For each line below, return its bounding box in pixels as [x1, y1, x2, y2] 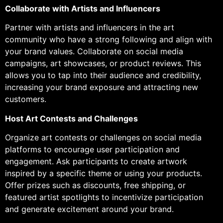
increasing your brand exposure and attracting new [5, 82, 198, 93]
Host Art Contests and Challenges [5, 113, 138, 123]
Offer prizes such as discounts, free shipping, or [5, 180, 186, 191]
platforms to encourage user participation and [5, 144, 180, 155]
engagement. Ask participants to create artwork [5, 156, 187, 167]
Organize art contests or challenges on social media [5, 132, 202, 143]
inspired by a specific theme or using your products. [5, 168, 202, 179]
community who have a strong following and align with [5, 34, 212, 45]
